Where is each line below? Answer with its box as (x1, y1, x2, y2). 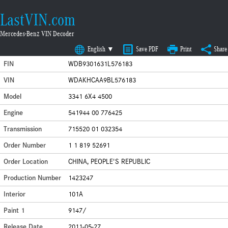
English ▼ (87, 45, 114, 53)
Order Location (4, 157, 48, 166)
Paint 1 (4, 206, 25, 215)
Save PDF (135, 45, 158, 53)
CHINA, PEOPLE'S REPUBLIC (68, 157, 150, 166)
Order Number (4, 141, 46, 150)
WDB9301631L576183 (68, 60, 132, 68)
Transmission (4, 125, 42, 133)
